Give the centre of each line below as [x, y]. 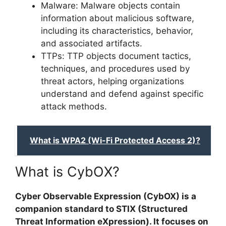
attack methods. [74, 106]
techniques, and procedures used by [115, 68]
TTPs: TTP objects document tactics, [116, 56]
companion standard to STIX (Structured [101, 209]
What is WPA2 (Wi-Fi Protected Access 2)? [115, 140]
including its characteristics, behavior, [117, 31]
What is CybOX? [67, 172]
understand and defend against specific [122, 94]
